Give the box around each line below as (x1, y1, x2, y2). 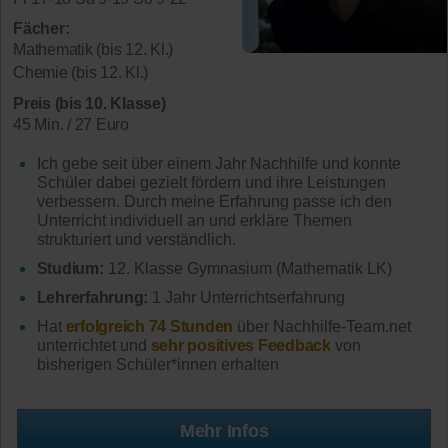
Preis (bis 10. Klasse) (13, 94, 166, 112)
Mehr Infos (179, 421, 269, 442)
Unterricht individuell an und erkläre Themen (36, 212, 352, 230)
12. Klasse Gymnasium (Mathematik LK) (103, 260, 392, 278)
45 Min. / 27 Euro (13, 115, 129, 133)
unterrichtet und (36, 336, 151, 354)
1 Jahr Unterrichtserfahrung (148, 288, 346, 306)
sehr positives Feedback (150, 336, 331, 354)
